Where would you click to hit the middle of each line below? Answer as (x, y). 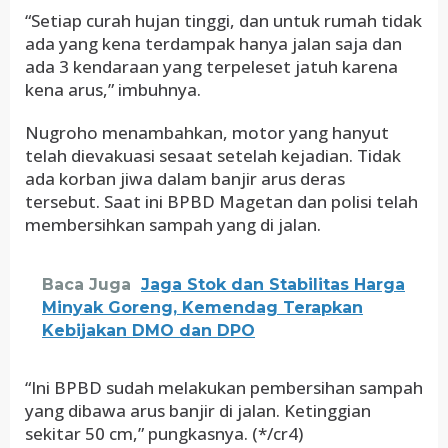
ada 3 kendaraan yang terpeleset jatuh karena (211, 66)
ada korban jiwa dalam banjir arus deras (185, 178)
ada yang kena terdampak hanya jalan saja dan (213, 43)
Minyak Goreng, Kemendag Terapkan (202, 307)
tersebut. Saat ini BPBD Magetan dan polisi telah (221, 201)
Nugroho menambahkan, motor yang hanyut (207, 132)
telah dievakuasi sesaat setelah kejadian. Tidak (213, 155)
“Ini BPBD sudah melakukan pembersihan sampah (224, 387)
